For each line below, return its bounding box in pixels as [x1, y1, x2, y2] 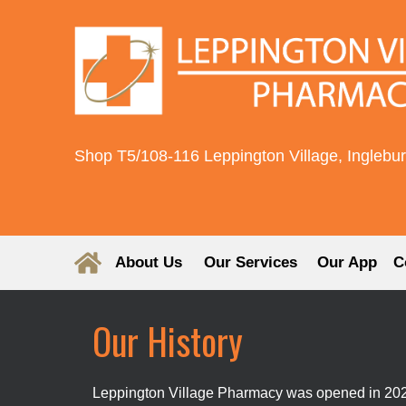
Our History [92, 314, 243, 368]
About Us [115, 254, 182, 271]
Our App [317, 254, 377, 271]
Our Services [203, 254, 297, 271]
